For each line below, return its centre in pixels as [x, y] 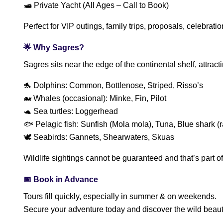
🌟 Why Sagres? [54, 48]
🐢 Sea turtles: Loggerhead [71, 111]
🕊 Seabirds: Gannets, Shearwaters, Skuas [99, 137]
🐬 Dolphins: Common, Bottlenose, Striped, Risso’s [113, 85]
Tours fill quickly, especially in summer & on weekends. [120, 196]
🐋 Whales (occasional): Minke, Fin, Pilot [95, 98]
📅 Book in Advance [61, 179]
